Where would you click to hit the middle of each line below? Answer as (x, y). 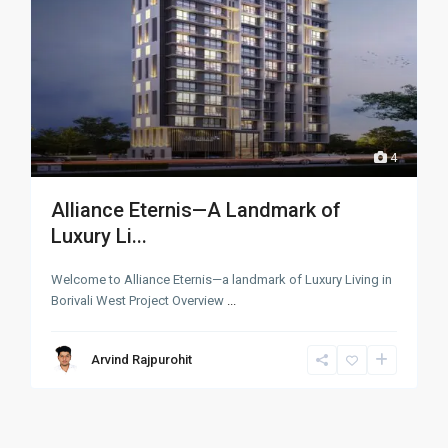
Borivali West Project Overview (139, 300)
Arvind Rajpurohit (142, 359)
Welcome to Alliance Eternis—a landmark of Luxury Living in (222, 279)
